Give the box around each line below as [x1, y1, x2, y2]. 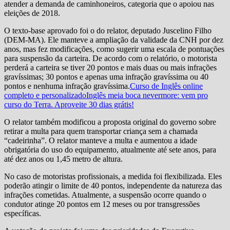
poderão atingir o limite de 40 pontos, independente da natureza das [4, 181, 222, 190]
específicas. [4, 209, 41, 218]
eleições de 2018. [4, 9, 60, 18]
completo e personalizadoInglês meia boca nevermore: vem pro [4, 91, 208, 100]
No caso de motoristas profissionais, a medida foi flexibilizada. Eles [4, 172, 222, 181]
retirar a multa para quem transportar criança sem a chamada [4, 127, 198, 136]
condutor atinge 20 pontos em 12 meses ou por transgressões [4, 200, 200, 209]
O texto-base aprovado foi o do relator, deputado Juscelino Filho [4, 26, 212, 35]
